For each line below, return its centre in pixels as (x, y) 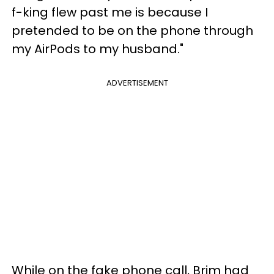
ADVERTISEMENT (137, 83)
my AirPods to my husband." (98, 49)
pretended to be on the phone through (132, 30)
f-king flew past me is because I (110, 12)
